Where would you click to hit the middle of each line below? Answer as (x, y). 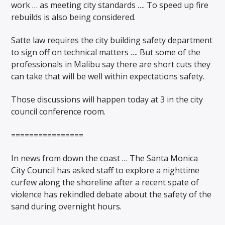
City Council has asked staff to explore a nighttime (105, 171)
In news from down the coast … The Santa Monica (105, 158)
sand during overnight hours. (67, 207)
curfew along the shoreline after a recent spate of (105, 183)
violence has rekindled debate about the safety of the (111, 195)
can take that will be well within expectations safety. (108, 77)
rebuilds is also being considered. (74, 17)
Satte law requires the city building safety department (112, 40)
